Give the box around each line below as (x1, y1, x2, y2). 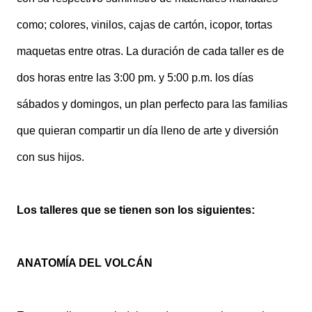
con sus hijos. (17, 151, 84, 163)
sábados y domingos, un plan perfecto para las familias (17, 98, 288, 110)
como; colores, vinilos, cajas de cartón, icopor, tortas (17, 19, 272, 31)
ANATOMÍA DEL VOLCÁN (17, 257, 153, 269)
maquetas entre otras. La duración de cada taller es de (17, 45, 284, 57)
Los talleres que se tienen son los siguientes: (17, 204, 255, 216)
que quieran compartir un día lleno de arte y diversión (17, 125, 279, 136)
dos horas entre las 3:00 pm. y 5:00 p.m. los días (17, 72, 253, 84)
